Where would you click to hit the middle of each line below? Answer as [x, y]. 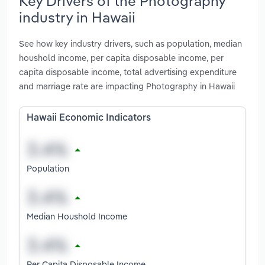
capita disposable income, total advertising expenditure [128, 72]
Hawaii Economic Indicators [89, 119]
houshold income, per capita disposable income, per [121, 58]
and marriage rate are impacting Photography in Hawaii [127, 86]
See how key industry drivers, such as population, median [130, 44]
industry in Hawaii [77, 17]
